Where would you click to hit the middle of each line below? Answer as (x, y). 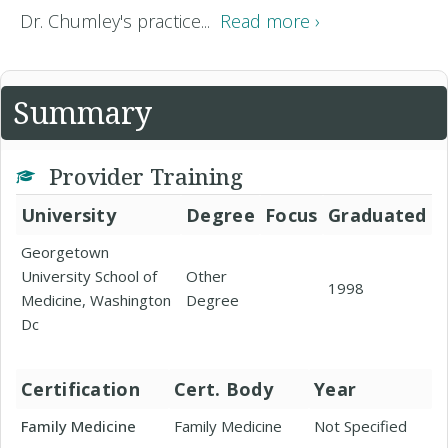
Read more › (270, 21)
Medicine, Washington (96, 300)
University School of (89, 276)
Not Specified (360, 426)
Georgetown (65, 252)
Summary (82, 112)
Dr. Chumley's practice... (120, 21)
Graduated (377, 215)
